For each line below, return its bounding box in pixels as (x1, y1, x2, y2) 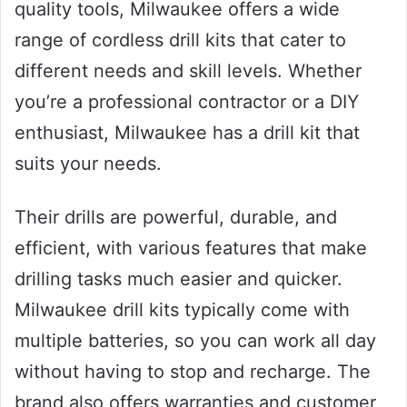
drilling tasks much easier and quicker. (15, 267, 342, 290)
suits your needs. (15, 152, 162, 174)
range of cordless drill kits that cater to (15, 28, 346, 51)
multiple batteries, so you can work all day (15, 329, 376, 352)
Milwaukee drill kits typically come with (15, 298, 350, 321)
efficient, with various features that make (15, 236, 367, 259)
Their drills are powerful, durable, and (15, 205, 337, 228)
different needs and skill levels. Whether (15, 59, 362, 82)
